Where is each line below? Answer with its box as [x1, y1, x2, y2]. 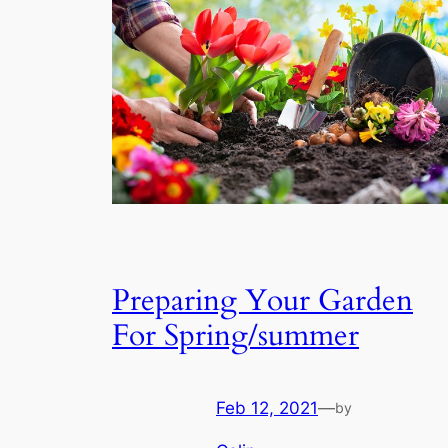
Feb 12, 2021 [216, 397, 318, 418]
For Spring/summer [112, 315, 359, 356]
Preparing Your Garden [112, 280, 413, 321]
